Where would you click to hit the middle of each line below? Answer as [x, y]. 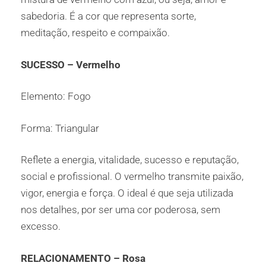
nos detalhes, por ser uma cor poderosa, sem [121, 210]
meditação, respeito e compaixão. [95, 33]
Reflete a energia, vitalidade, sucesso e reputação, [130, 160]
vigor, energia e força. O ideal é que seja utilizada [127, 193]
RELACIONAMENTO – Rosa [83, 258]
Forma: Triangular [60, 128]
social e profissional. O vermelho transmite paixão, [132, 177]
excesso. [41, 227]
